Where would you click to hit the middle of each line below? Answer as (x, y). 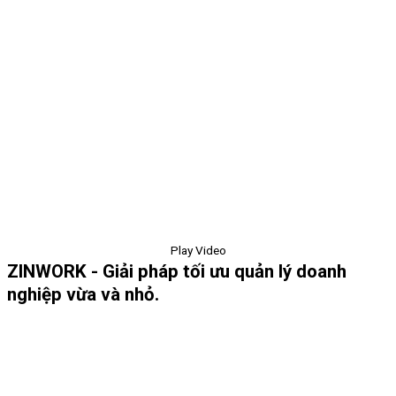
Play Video (198, 251)
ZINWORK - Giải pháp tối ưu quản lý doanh (177, 272)
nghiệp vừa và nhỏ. (83, 295)
